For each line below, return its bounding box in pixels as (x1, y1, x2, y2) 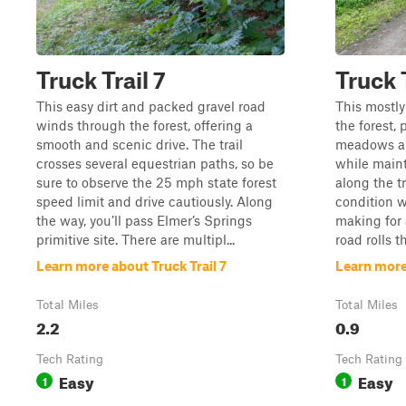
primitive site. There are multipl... (36, 231, 235, 247)
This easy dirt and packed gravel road (36, 98, 266, 114)
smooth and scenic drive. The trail (36, 136, 243, 152)
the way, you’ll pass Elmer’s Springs (36, 212, 252, 228)
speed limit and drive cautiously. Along (36, 193, 273, 209)
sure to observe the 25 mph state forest (36, 174, 276, 190)
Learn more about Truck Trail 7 (36, 257, 227, 274)
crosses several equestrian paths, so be (36, 155, 274, 171)
